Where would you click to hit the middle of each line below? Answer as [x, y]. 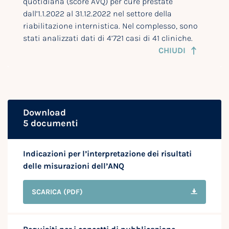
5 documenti [51, 123]
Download [44, 113]
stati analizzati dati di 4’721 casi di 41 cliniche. [108, 38]
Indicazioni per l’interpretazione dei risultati [107, 154]
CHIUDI [172, 51]
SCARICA [47, 192]
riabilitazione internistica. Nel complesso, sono [110, 26]
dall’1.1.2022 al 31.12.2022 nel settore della [97, 14]
